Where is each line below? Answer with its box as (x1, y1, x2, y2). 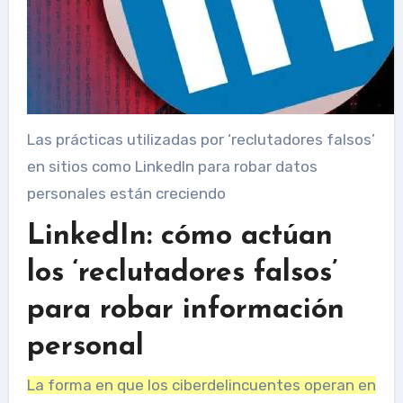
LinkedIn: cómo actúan (26, 221, 333, 251)
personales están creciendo (26, 184, 226, 202)
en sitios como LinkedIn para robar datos (26, 157, 318, 175)
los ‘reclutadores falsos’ (26, 258, 337, 288)
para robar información (26, 295, 345, 325)
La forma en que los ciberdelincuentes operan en (26, 376, 376, 395)
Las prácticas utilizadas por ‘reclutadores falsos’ (26, 130, 375, 148)
